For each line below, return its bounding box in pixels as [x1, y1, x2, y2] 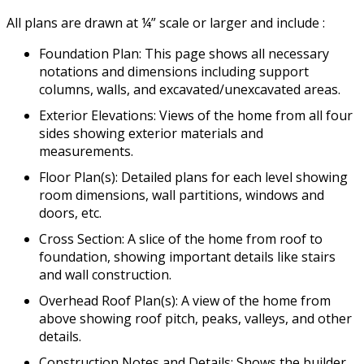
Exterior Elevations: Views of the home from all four [39, 106, 353, 124]
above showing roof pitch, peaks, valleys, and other [39, 309, 352, 327]
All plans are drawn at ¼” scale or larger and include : [6, 13, 325, 32]
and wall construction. [39, 265, 171, 284]
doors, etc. [39, 203, 102, 222]
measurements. [39, 141, 133, 160]
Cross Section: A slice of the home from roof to [39, 229, 323, 248]
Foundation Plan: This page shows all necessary [39, 44, 329, 63]
